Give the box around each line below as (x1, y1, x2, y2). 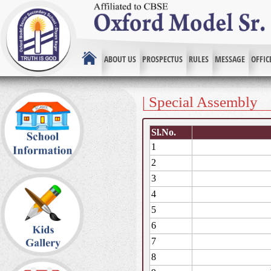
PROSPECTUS (142, 53, 183, 65)
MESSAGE (215, 53, 245, 65)
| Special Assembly (142, 94, 258, 110)
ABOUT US (104, 53, 136, 65)
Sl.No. (151, 127, 176, 137)
